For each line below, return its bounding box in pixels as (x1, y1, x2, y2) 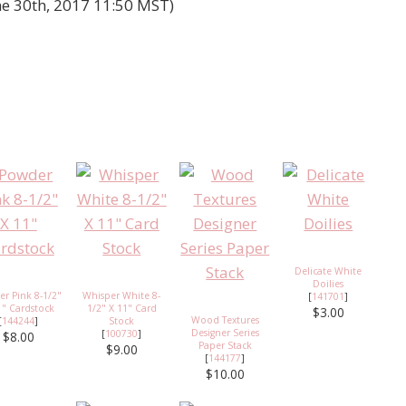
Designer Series (190, 325, 259, 339)
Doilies (313, 276, 344, 290)
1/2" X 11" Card (86, 301, 157, 314)
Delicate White (295, 264, 362, 277)
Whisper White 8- (82, 288, 161, 302)
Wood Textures (190, 313, 259, 326)
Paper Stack (198, 338, 252, 352)
